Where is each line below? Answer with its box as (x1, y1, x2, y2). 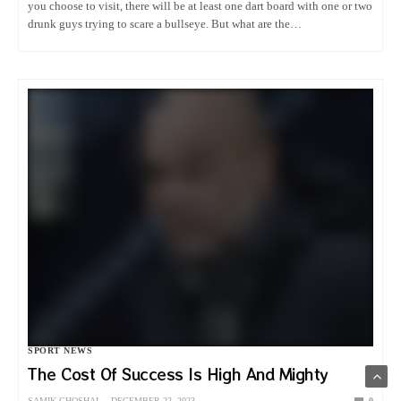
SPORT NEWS (28, 346, 92, 356)
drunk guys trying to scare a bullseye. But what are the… (28, 17, 303, 31)
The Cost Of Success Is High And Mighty (28, 363, 328, 386)
